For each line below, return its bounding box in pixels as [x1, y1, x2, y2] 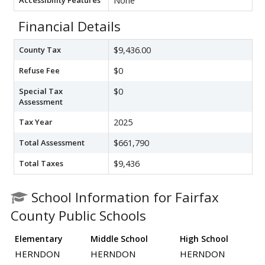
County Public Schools [11, 206, 146, 225]
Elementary [15, 232, 63, 244]
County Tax [19, 44, 61, 55]
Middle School [91, 232, 148, 244]
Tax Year [19, 116, 53, 127]
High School [180, 232, 228, 244]
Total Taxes [19, 157, 63, 169]
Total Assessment [19, 137, 85, 148]
